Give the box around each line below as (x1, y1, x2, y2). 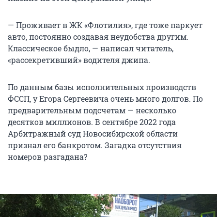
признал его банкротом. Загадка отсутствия (8, 140, 182, 151)
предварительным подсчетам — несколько (8, 105, 176, 116)
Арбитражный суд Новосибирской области (8, 128, 178, 139)
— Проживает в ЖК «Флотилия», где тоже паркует (8, 20, 202, 31)
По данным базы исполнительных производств (8, 82, 196, 93)
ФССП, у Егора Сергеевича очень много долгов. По (8, 93, 203, 104)
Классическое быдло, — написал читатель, (8, 43, 173, 54)
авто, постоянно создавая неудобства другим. (8, 31, 188, 42)
